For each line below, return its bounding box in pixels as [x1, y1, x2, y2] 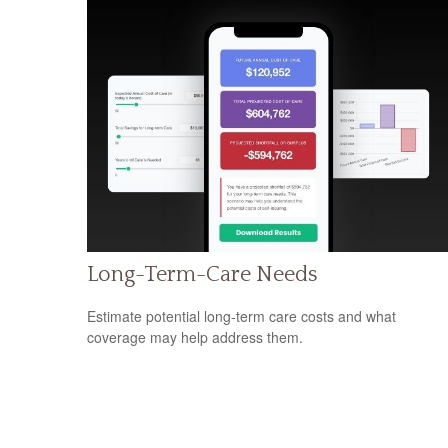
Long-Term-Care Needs [87, 262, 318, 288]
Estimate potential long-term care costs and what [87, 305, 396, 326]
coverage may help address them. [87, 326, 303, 347]
